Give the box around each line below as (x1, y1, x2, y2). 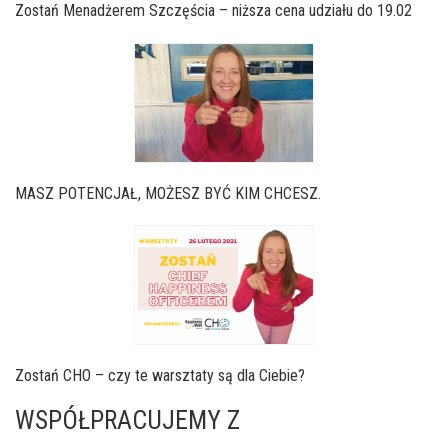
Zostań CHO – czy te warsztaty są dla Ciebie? (15, 366, 305, 386)
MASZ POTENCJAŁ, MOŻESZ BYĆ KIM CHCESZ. (15, 183, 321, 203)
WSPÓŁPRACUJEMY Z (15, 404, 240, 435)
